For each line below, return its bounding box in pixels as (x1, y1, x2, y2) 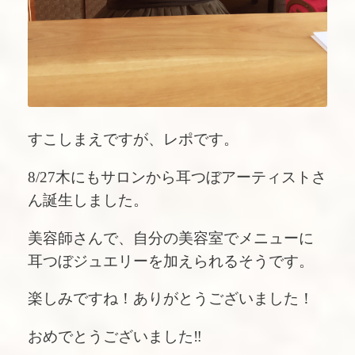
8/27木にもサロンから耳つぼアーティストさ (28, 168, 326, 185)
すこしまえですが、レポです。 (28, 131, 239, 148)
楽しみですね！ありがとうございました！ (28, 290, 314, 307)
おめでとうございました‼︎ (28, 328, 202, 345)
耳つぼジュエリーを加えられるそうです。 (28, 252, 314, 269)
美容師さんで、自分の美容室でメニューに (28, 229, 314, 246)
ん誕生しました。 (28, 191, 148, 208)
